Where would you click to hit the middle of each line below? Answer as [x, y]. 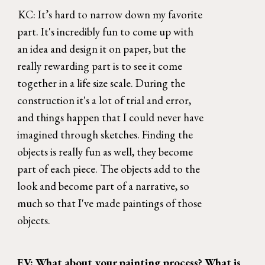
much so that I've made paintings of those [110, 203]
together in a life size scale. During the [101, 83]
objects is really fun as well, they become [105, 152]
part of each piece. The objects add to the [109, 169]
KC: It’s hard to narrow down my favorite [110, 15]
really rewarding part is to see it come [100, 66]
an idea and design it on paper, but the [102, 49]
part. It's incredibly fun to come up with [106, 32]
